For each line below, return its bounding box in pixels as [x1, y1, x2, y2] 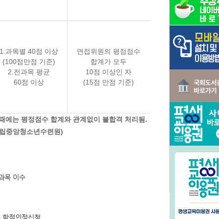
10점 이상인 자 [86, 68, 131, 76]
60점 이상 [14, 78, 44, 86]
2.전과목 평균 [8, 68, 50, 76]
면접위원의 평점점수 [77, 47, 140, 55]
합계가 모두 [90, 58, 127, 66]
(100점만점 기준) [2, 58, 55, 66]
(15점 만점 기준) [83, 78, 134, 86]
